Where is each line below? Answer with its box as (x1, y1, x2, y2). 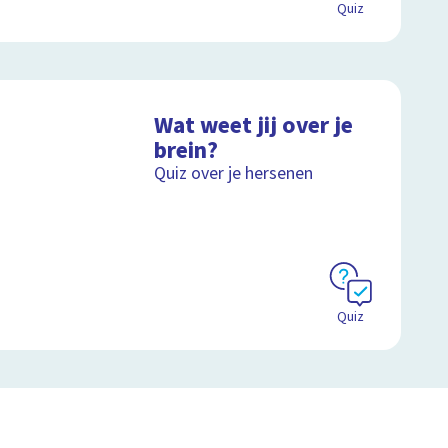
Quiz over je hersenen (154, 161, 314, 187)
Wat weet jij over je (154, 109, 354, 143)
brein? (154, 134, 219, 168)
